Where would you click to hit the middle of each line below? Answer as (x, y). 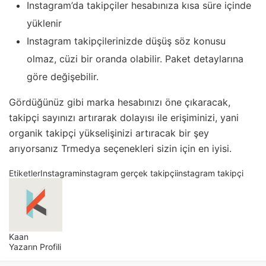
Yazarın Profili (35, 247)
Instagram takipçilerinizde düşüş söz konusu (126, 41)
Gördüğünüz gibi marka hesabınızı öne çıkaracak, (120, 102)
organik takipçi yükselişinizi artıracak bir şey (109, 133)
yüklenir (44, 23)
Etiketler (25, 173)
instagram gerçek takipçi (128, 173)
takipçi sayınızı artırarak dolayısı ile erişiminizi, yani (124, 118)
